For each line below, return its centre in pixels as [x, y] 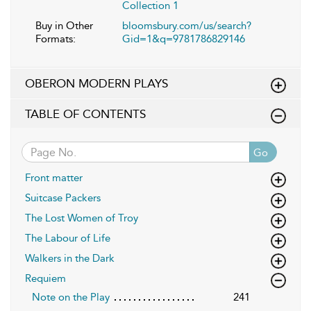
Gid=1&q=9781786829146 [184, 39]
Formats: [56, 39]
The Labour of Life [68, 238]
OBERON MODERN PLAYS [96, 84]
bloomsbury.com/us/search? [187, 26]
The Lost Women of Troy [82, 218]
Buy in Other [64, 26]
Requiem [45, 279]
